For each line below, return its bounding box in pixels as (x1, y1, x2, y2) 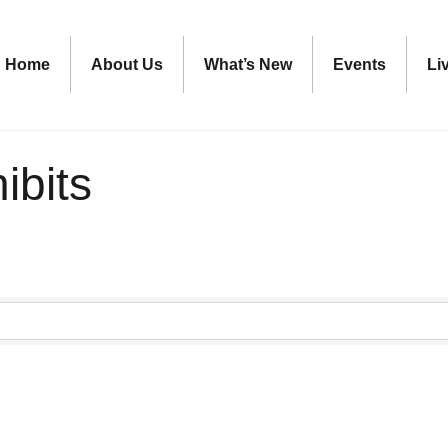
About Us (91, 56, 164, 74)
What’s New (204, 56, 293, 74)
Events (333, 56, 387, 74)
